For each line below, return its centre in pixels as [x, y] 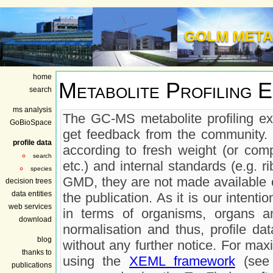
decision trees [29, 181]
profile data [32, 142]
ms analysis [32, 109]
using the [96, 261]
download [35, 219]
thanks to [37, 252]
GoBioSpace [31, 122]
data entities [32, 193]
